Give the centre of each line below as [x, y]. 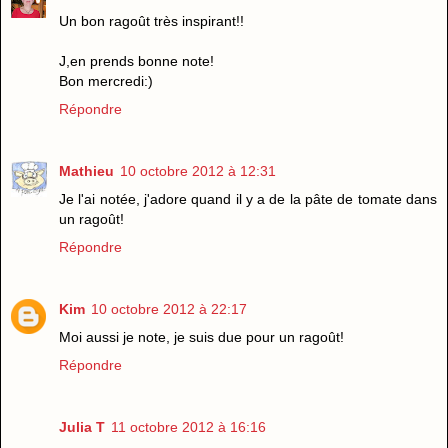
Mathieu [86, 170]
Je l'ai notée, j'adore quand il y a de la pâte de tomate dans [248, 198]
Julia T [82, 426]
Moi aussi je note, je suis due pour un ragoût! [201, 336]
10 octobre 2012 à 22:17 [169, 308]
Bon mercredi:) [106, 80]
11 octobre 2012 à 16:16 [188, 426]
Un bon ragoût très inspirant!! [151, 20]
